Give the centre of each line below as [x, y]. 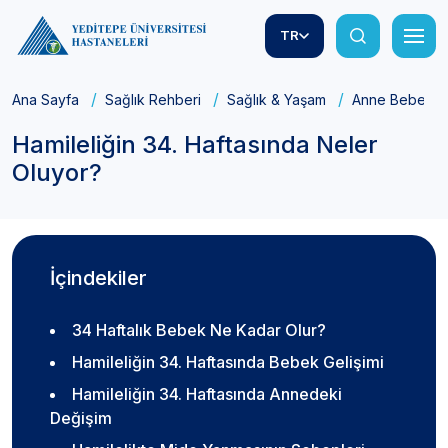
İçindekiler [98, 278]
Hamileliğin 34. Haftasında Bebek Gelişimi [228, 362]
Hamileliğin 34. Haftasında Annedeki [207, 394]
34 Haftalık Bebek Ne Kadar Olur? [201, 330]
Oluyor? [57, 173]
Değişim [81, 418]
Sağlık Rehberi [153, 100]
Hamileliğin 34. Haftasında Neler [195, 145]
